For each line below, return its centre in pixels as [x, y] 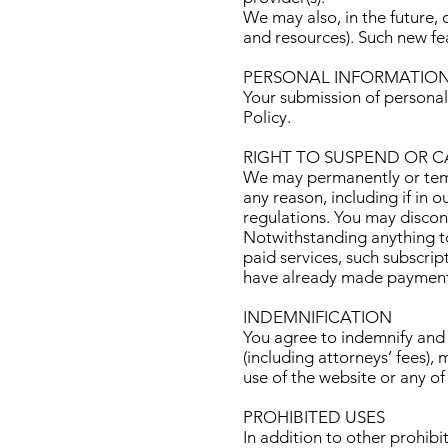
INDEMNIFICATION [317, 317]
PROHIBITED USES [314, 417]
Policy [265, 117]
